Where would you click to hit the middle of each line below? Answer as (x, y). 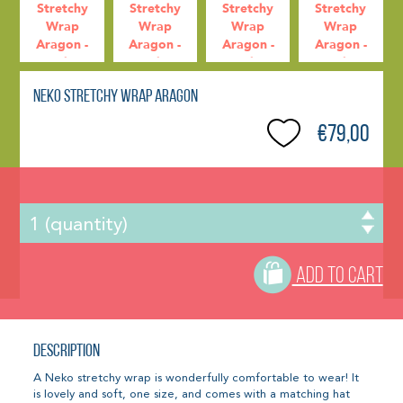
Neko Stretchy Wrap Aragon (116, 98)
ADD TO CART (337, 276)
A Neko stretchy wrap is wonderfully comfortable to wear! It (197, 378)
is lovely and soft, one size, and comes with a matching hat (192, 394)
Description (67, 351)
